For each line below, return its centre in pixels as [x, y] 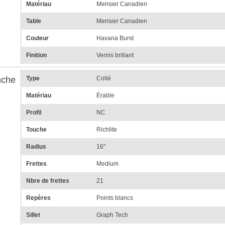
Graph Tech [112, 215]
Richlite [106, 130]
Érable [105, 96]
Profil [33, 113]
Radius [36, 147]
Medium [107, 164]
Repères [38, 198]
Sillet [33, 215]
